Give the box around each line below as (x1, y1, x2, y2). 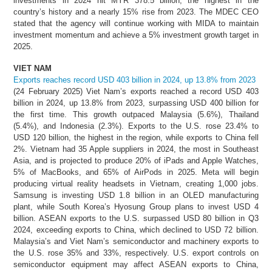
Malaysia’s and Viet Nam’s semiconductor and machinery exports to (13, 237, 259, 246)
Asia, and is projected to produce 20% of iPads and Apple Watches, (13, 156, 259, 166)
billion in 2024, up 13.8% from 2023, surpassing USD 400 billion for (13, 98, 259, 108)
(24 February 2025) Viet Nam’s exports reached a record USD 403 (13, 87, 259, 97)
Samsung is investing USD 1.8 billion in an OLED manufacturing (13, 191, 259, 200)
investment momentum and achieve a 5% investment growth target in (13, 30, 259, 40)
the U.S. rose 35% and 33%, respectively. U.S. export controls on (13, 248, 259, 258)
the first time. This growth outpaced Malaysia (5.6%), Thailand (13, 110, 259, 120)
